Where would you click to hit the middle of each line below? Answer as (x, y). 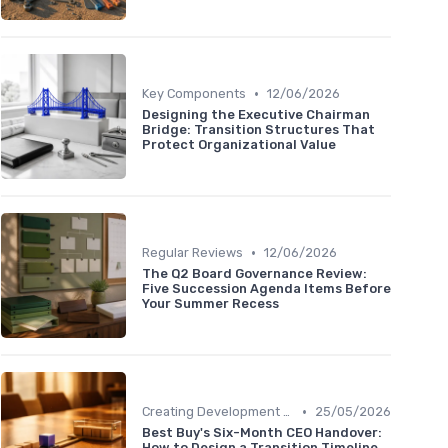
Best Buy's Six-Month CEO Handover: (262, 433)
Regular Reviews (192, 253)
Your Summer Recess (210, 304)
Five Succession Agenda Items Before (266, 289)
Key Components (194, 94)
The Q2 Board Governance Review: (254, 274)
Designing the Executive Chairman (256, 115)
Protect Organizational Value (239, 145)
